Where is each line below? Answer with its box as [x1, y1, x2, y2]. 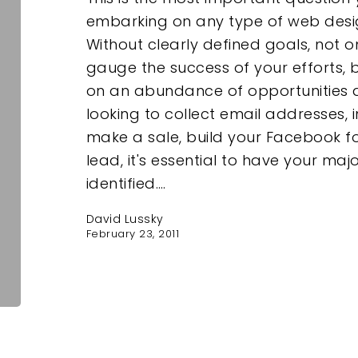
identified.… [86, 173, 166, 194]
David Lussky [86, 211, 164, 228]
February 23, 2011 [86, 226, 180, 242]
